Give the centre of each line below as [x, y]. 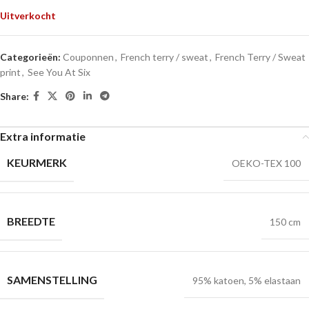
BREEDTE [31, 221]
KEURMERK [37, 163]
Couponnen [88, 57]
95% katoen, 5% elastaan [247, 281]
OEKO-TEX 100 [266, 163]
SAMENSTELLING [52, 280]
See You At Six [59, 72]
